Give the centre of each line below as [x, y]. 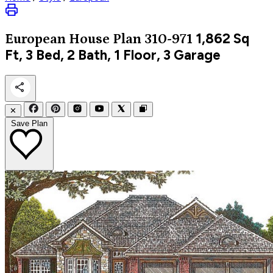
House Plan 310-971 [131, 39]
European [37, 39]
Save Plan [29, 123]
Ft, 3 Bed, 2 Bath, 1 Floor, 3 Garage [113, 55]
